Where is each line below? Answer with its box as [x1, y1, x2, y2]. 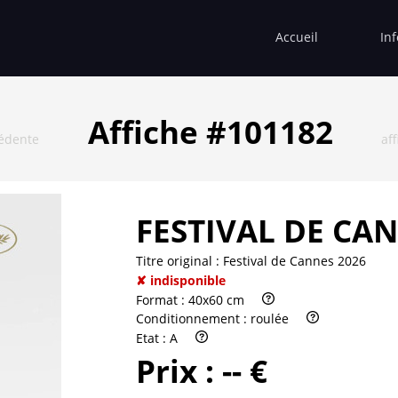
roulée [251, 310, 289, 328]
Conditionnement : [136, 310, 251, 328]
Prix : [136, 350, 222, 393]
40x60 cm [188, 291, 244, 308]
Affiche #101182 [87, 110, 333, 153]
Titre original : [136, 251, 223, 269]
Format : [136, 291, 188, 308]
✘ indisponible [136, 271, 226, 289]
